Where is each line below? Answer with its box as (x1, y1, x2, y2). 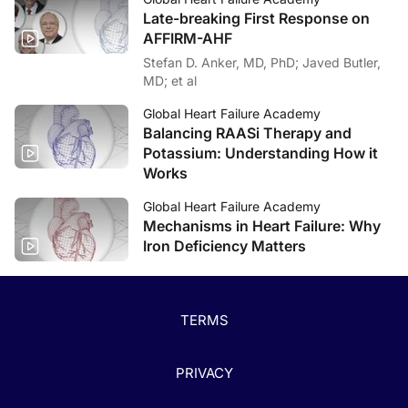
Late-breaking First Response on (143, 8, 370, 27)
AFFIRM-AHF (143, 28, 233, 47)
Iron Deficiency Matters (143, 236, 306, 255)
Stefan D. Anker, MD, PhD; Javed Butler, (143, 54, 302, 70)
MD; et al (143, 72, 197, 88)
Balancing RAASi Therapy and (143, 123, 352, 142)
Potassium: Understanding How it (143, 143, 378, 162)
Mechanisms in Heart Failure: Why (143, 216, 381, 235)
